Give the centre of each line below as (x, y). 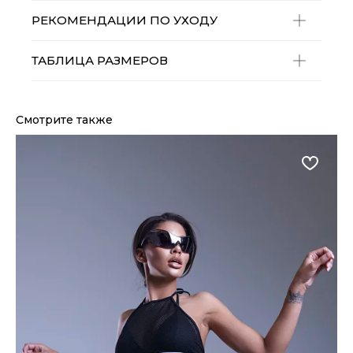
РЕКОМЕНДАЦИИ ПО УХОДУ (124, 20)
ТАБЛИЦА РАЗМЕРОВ (100, 61)
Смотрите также (64, 120)
